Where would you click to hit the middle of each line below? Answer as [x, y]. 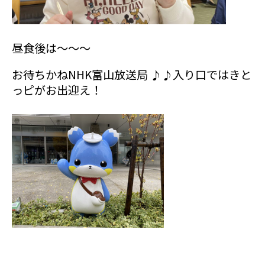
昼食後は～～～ [51, 48]
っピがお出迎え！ [57, 90]
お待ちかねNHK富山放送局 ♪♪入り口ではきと [132, 75]
